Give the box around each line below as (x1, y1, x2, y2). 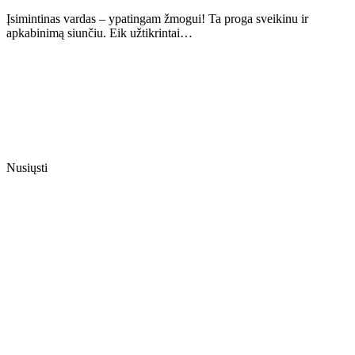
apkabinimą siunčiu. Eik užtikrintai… (6, 26, 193, 40)
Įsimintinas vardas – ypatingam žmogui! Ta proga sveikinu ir (6, 12, 308, 26)
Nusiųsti (6, 161, 48, 175)
